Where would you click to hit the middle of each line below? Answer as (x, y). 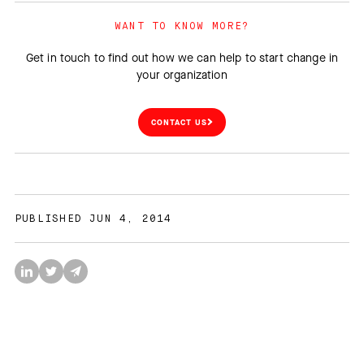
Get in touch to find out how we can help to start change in (182, 58)
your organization (182, 75)
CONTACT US (180, 122)
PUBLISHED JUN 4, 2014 (93, 218)
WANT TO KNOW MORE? (182, 26)
